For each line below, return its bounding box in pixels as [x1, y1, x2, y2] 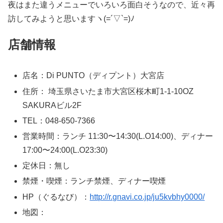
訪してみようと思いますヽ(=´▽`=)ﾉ [8, 14, 134, 23]
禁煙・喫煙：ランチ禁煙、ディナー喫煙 [22, 177, 166, 186]
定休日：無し [22, 161, 71, 170]
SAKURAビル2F [22, 101, 82, 110]
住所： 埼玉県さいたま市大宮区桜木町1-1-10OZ [22, 87, 194, 96]
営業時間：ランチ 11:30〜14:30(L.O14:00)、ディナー [22, 132, 214, 141]
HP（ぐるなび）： [22, 192, 90, 201]
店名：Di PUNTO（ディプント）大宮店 [22, 71, 165, 80]
